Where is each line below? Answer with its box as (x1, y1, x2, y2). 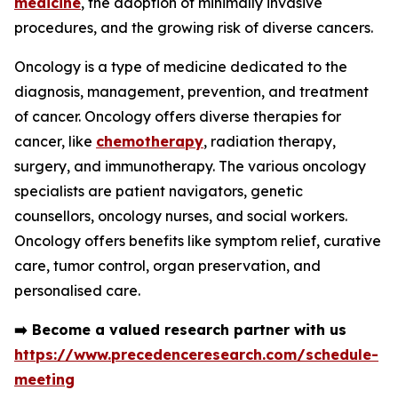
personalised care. (14, 281, 140, 299)
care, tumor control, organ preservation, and (14, 256, 321, 275)
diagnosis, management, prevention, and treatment (14, 82, 369, 100)
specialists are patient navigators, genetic (14, 181, 303, 200)
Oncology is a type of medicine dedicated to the (14, 57, 347, 76)
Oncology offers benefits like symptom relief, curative (14, 231, 381, 250)
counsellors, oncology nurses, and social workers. (14, 206, 347, 225)
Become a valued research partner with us (28, 320, 346, 338)
